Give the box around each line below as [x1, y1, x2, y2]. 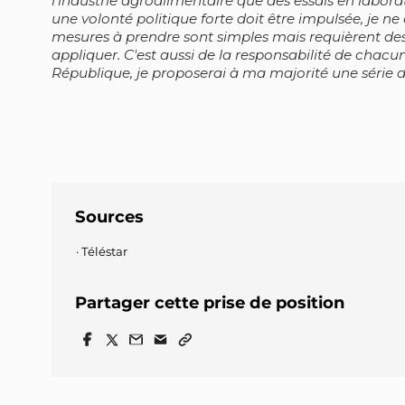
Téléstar [80, 244, 127, 259]
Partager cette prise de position [75, 291, 345, 313]
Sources [75, 206, 145, 228]
